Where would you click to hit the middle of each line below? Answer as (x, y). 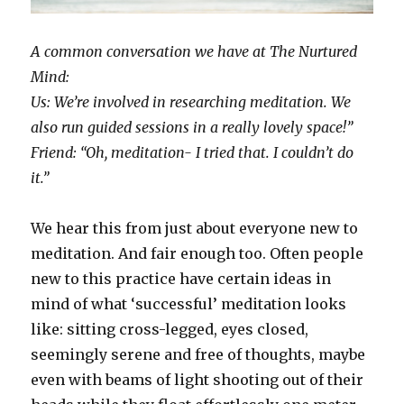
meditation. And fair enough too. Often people (197, 253)
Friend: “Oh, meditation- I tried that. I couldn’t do (193, 152)
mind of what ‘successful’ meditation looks (189, 303)
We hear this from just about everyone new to (195, 228)
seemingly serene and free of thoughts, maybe (198, 354)
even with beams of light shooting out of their (197, 379)
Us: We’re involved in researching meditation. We (191, 101)
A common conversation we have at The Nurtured (194, 51)
